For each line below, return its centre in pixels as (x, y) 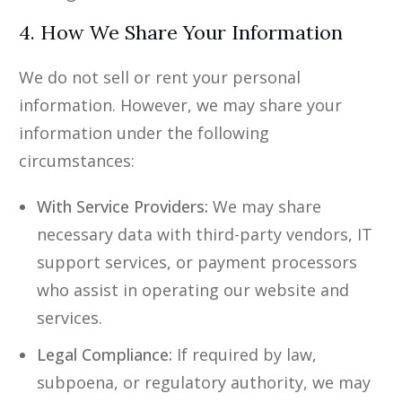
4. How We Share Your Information (181, 33)
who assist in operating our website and (193, 290)
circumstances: (77, 161)
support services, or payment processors (197, 262)
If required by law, (245, 355)
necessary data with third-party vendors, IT (205, 235)
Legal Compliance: (105, 355)
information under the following (144, 133)
